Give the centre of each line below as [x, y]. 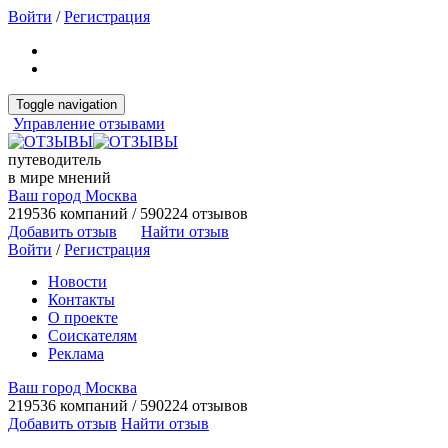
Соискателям [92, 335]
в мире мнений [59, 177]
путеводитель [54, 159]
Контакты [81, 299]
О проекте [83, 317]
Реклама [76, 353]
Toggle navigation [66, 104]
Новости [77, 281]
